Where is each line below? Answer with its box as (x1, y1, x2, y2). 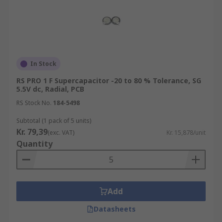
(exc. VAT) (48, 128, 74, 137)
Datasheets (93, 204, 136, 214)
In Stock (30, 59, 56, 68)
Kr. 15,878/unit (166, 128, 206, 137)
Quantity (16, 138, 53, 149)
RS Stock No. (16, 99, 52, 107)
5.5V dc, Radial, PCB (16, 84, 84, 94)
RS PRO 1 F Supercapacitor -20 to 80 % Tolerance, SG (16, 76, 201, 85)
